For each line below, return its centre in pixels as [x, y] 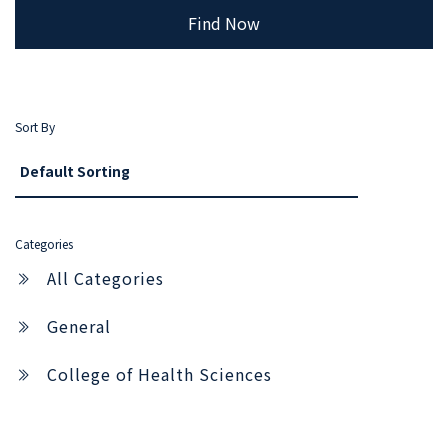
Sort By [35, 126]
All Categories [105, 277]
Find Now [224, 22]
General [79, 325]
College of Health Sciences [159, 373]
